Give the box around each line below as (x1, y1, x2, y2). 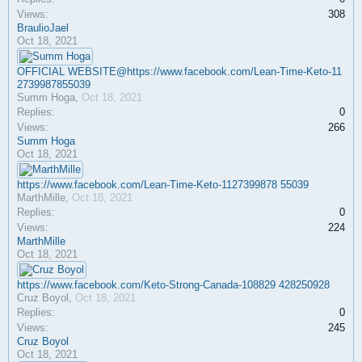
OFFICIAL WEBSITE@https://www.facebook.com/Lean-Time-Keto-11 (17, 65, 342, 78)
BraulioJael (17, 22, 69, 34)
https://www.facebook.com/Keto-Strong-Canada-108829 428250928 (17, 279, 330, 291)
